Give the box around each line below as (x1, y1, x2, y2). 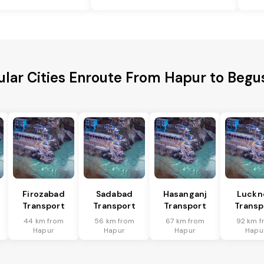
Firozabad (22, 189, 65, 200)
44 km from (24, 216, 64, 226)
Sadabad (95, 189, 133, 200)
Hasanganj (163, 189, 207, 200)
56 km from (94, 216, 134, 226)
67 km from (166, 216, 204, 226)
